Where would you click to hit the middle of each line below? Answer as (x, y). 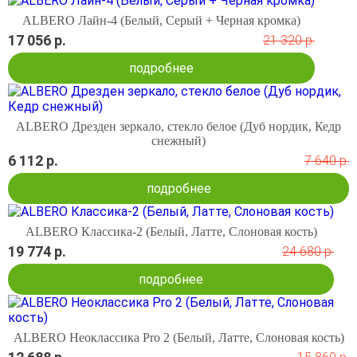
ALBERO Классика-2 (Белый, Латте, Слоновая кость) (171, 231)
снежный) (178, 140)
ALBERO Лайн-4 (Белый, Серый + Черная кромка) (161, 20)
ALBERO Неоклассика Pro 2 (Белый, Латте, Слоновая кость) (178, 337)
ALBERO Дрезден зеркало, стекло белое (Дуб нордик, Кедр (178, 126)
